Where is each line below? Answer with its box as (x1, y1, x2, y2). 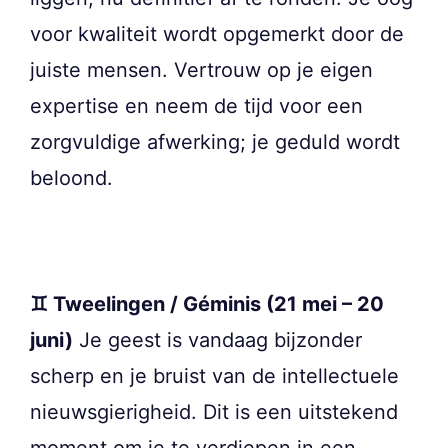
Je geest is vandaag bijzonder (73, 327, 362, 352)
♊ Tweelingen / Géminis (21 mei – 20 (30, 291, 384, 316)
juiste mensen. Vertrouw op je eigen (30, 57, 373, 82)
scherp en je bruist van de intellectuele (30, 363, 399, 388)
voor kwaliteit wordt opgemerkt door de (30, 21, 404, 46)
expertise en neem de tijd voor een (30, 93, 363, 118)
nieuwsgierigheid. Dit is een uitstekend (30, 399, 398, 424)
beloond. (30, 165, 113, 190)
